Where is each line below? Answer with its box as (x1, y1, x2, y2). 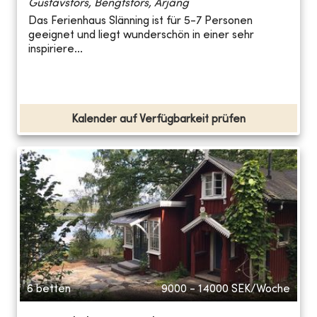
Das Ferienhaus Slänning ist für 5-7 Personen (28, 16, 253, 28)
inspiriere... (28, 44, 83, 56)
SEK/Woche (231, 283, 290, 295)
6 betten (27, 283, 71, 295)
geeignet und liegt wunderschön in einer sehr (28, 30, 254, 42)
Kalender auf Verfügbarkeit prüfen (71, 113, 246, 125)
